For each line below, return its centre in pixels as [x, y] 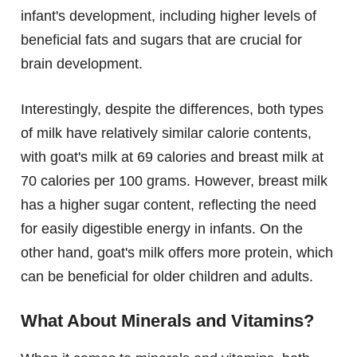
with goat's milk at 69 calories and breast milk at [172, 157]
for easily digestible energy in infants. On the [162, 229]
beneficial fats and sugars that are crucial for [161, 40]
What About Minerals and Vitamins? [167, 321]
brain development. [82, 64]
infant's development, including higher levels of [169, 16]
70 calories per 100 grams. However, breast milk [174, 181]
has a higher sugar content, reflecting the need [169, 205]
